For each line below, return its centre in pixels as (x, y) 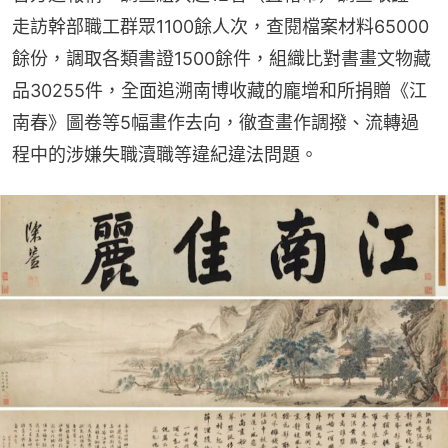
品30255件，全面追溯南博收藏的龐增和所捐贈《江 (219, 90)
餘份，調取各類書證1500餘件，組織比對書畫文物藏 (221, 58)
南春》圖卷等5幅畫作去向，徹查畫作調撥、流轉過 (215, 122)
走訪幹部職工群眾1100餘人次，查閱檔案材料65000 (220, 26)
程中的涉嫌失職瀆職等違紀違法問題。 (165, 154)
